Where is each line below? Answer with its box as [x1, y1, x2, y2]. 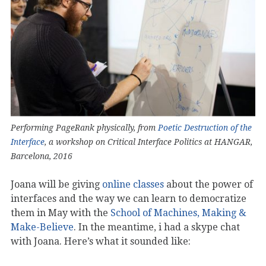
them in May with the [11, 207, 110, 218]
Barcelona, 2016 [11, 151, 72, 161]
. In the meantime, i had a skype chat [74, 221, 240, 233]
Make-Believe [11, 221, 74, 233]
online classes [102, 178, 164, 190]
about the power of [164, 178, 253, 190]
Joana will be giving [11, 178, 102, 190]
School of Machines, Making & [110, 207, 246, 218]
